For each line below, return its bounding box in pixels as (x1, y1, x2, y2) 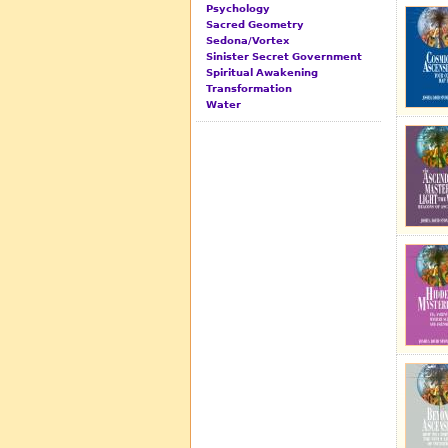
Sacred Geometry (206, 19, 304, 31)
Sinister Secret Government (206, 51, 362, 63)
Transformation (206, 83, 292, 95)
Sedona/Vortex (206, 35, 289, 47)
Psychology (206, 3, 270, 15)
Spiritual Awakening (206, 67, 318, 79)
